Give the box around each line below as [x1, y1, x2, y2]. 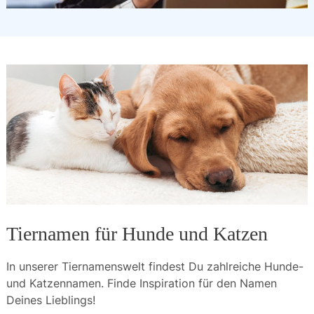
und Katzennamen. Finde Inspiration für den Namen [6, 276, 277, 290]
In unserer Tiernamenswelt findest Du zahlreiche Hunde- [6, 259, 303, 273]
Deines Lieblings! [6, 293, 95, 307]
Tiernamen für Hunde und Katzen [6, 223, 268, 245]
